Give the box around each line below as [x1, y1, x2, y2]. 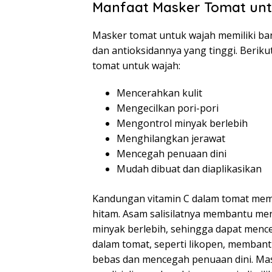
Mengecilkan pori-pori [117, 101, 219, 115]
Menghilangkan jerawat [117, 132, 225, 145]
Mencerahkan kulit [117, 86, 202, 100]
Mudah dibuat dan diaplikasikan [117, 162, 262, 175]
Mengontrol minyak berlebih [117, 117, 248, 130]
